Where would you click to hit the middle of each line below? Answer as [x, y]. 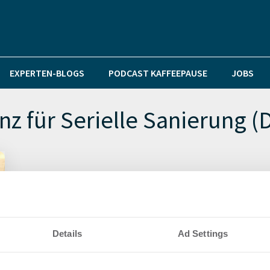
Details [67, 234]
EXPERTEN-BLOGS [47, 73]
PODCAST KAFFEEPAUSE [158, 73]
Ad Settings [203, 234]
